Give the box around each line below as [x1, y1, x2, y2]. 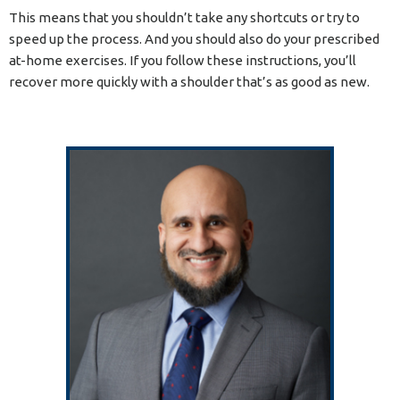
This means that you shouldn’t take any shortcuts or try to [9, 10, 360, 26]
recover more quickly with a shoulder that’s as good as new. [9, 74, 370, 90]
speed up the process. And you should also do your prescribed [9, 31, 379, 47]
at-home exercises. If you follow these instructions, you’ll [9, 53, 356, 69]
